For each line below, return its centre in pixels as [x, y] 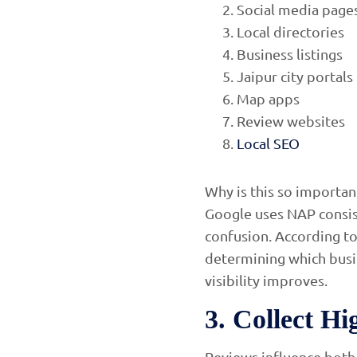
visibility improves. [266, 280]
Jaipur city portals [295, 76]
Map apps [268, 98]
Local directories [290, 31]
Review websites [291, 120]
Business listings [290, 53]
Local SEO [268, 143]
